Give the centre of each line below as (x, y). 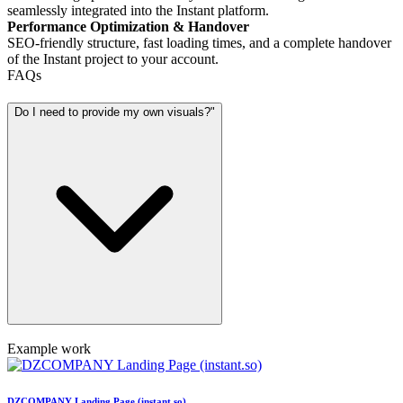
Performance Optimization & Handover (128, 26)
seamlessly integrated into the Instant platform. (138, 10)
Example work (49, 349)
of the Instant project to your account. (113, 58)
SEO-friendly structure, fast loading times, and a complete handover (199, 42)
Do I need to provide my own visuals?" (115, 112)
